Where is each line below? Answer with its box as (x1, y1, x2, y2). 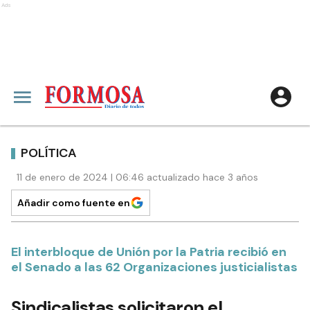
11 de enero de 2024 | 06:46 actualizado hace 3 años (17, 171, 258, 183)
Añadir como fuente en (17, 197, 130, 209)
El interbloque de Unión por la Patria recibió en (11, 244, 286, 260)
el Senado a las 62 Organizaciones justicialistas (11, 259, 298, 275)
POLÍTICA (21, 144, 77, 161)
